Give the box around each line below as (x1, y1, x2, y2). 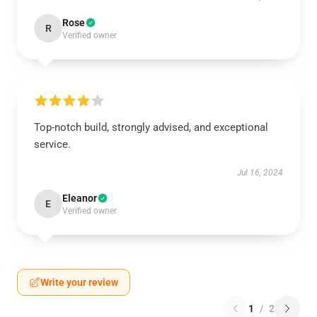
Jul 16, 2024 (237, 168, 283, 178)
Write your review (40, 277, 118, 288)
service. (34, 138, 71, 151)
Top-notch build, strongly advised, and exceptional (34, 121, 268, 134)
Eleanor (62, 192, 97, 204)
